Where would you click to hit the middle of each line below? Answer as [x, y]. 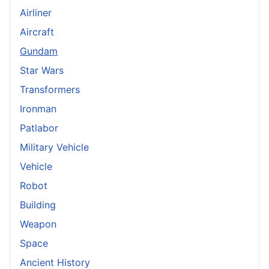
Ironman [38, 109]
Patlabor [39, 128]
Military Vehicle [54, 147]
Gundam [39, 51]
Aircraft [37, 32]
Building [38, 205]
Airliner [36, 13]
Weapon [38, 224]
